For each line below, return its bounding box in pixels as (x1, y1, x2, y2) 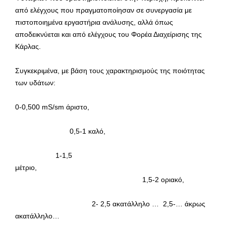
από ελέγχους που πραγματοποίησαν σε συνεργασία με (15, 6, 192, 15)
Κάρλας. (15, 42, 41, 51)
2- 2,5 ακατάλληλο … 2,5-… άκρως (15, 200, 205, 208)
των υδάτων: (15, 79, 55, 87)
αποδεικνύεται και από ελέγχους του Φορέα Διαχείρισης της (15, 30, 202, 39)
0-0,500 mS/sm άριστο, (15, 103, 89, 111)
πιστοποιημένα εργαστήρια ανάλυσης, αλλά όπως (15, 18, 173, 27)
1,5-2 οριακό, (15, 176, 214, 184)
